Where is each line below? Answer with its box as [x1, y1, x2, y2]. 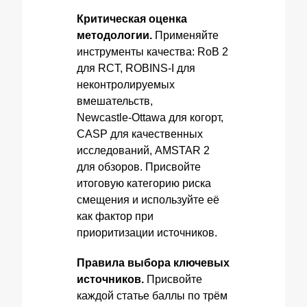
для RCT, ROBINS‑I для [77, 62, 195, 74]
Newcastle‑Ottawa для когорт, [77, 112, 223, 123]
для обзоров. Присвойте [77, 161, 201, 173]
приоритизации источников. [77, 227, 217, 238]
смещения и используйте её [77, 194, 219, 206]
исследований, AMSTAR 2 [77, 145, 210, 156]
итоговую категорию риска [77, 177, 211, 189]
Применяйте [152, 29, 219, 41]
